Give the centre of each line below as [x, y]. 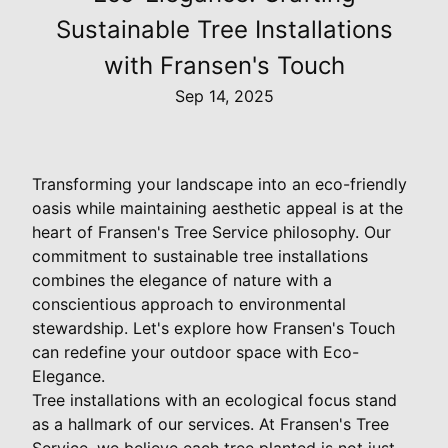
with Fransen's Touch [224, 65]
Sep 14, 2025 [224, 95]
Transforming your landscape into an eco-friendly [219, 183]
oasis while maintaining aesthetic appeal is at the [217, 207]
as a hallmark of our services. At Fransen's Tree [210, 423]
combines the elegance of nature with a [182, 279]
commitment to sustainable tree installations [200, 255]
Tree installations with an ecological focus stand [214, 399]
